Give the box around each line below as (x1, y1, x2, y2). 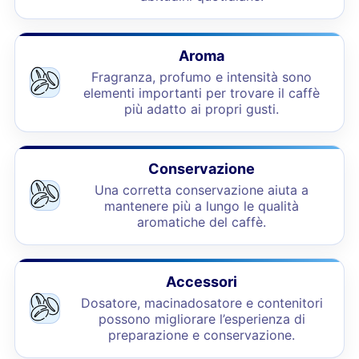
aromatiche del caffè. (137, 214, 267, 230)
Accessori (166, 273, 238, 290)
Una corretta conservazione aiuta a (95, 182, 309, 198)
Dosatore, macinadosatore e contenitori (80, 295, 323, 311)
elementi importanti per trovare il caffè (83, 85, 321, 101)
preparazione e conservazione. (108, 327, 296, 343)
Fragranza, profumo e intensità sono (91, 69, 313, 85)
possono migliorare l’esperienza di (98, 311, 305, 327)
